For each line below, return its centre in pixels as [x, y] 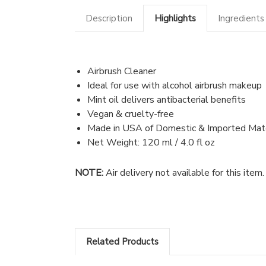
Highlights [175, 18]
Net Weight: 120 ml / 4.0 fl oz [151, 142]
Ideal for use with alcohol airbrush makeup [174, 85]
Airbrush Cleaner [121, 71]
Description [109, 18]
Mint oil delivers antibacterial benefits [166, 99]
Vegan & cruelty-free [130, 114]
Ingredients [241, 18]
